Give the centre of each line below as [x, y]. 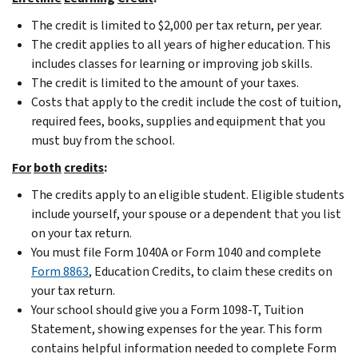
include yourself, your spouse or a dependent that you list [186, 213]
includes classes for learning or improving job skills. [172, 63]
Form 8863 [60, 271]
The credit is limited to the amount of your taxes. [165, 82]
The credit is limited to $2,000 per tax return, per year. [177, 25]
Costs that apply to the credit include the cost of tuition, [186, 101]
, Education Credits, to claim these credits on [211, 271]
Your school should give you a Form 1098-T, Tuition [167, 309]
